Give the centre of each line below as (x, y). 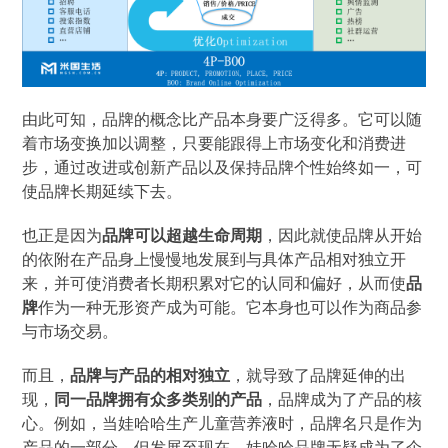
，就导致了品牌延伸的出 (318, 374)
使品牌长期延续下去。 (102, 190)
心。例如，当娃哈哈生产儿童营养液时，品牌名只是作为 (222, 422)
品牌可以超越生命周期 (182, 234)
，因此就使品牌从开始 (342, 234)
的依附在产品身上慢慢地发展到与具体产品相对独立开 (214, 258)
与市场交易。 (70, 330)
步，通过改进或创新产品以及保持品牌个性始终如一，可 (222, 166)
